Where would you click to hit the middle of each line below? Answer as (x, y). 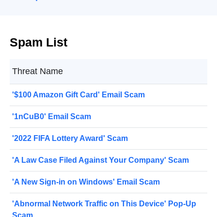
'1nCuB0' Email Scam (52, 117)
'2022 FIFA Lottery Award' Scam (70, 139)
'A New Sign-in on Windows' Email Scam (86, 182)
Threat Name (38, 71)
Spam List (39, 42)
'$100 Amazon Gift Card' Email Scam (78, 95)
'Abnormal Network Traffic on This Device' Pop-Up (104, 204)
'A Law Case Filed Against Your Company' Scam (101, 160)
